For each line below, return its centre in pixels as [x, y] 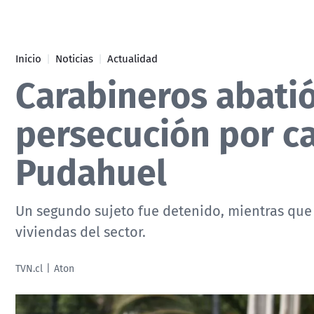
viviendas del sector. [81, 232]
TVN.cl [29, 268]
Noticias [74, 58]
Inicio [28, 58]
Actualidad [132, 58]
